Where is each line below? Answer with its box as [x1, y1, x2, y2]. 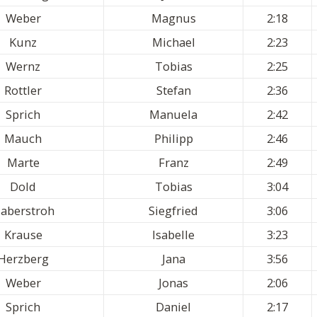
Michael [151, 34, 195, 51]
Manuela [149, 106, 197, 123]
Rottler [4, 82, 42, 99]
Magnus [151, 10, 196, 27]
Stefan [156, 82, 191, 99]
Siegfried [149, 202, 198, 219]
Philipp [154, 130, 193, 147]
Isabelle [152, 226, 195, 243]
